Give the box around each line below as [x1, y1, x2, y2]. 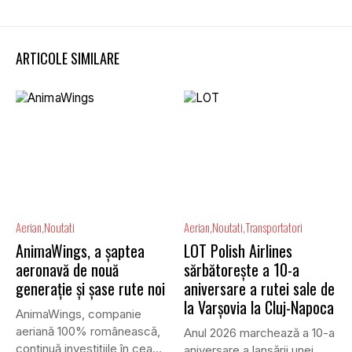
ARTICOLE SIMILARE [16, 48, 119, 69]
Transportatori [245, 218, 302, 236]
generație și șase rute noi [16, 276, 165, 300]
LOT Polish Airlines [184, 238, 292, 262]
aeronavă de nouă [16, 257, 119, 281]
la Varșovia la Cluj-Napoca [184, 295, 334, 319]
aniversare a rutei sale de [184, 276, 335, 300]
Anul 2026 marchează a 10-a [184, 324, 335, 340]
